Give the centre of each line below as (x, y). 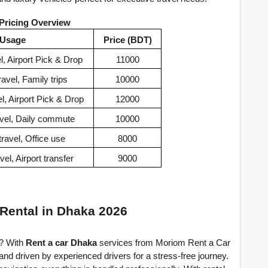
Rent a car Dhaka (61, 243)
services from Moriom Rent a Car (164, 243)
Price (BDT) (127, 40)
